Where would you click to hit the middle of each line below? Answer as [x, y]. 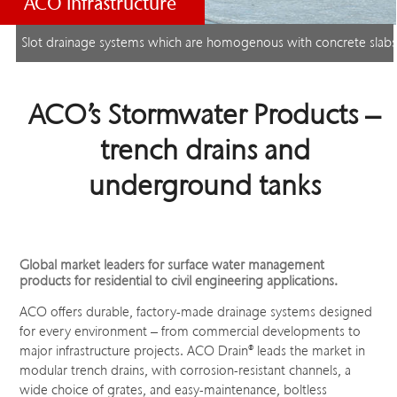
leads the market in [310, 351]
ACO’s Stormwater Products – [205, 115]
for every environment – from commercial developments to [191, 331]
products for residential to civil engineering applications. [179, 281]
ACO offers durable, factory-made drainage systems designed [196, 312]
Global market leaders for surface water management [172, 265]
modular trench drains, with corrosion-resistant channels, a [186, 370]
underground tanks [205, 186]
